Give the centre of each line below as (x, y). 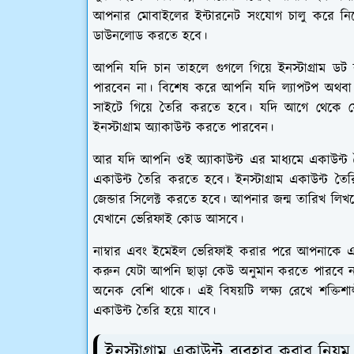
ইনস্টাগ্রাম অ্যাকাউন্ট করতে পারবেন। (183, 128)
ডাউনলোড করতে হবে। (150, 37)
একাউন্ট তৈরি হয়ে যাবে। (154, 312)
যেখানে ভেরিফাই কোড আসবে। (168, 220)
